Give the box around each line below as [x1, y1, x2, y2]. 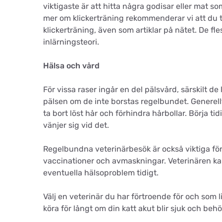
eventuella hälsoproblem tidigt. [43, 168, 159, 177]
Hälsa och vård [43, 61, 100, 70]
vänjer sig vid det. [43, 120, 109, 130]
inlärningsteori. [43, 37, 99, 47]
